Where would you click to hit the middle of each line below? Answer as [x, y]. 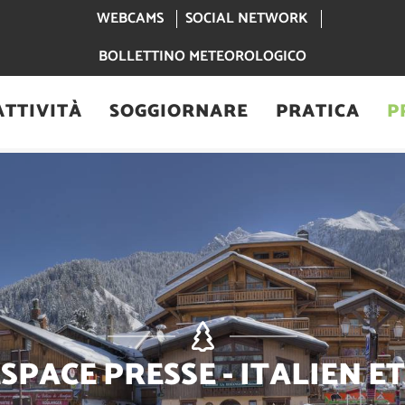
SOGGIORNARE [179, 112]
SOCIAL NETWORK [247, 19]
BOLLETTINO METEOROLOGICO [202, 57]
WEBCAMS [130, 19]
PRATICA [317, 112]
